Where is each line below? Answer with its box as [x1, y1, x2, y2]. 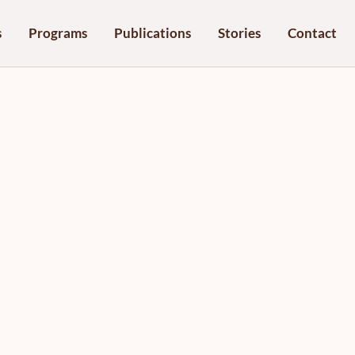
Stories [217, 25, 261, 41]
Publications [113, 25, 191, 41]
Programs [28, 25, 87, 41]
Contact [287, 25, 337, 41]
